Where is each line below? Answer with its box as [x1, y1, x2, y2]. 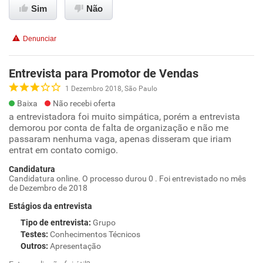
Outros [21, 241, 46, 251]
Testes [21, 230, 46, 239]
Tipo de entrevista [21, 218, 89, 227]
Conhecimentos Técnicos [50, 230, 140, 239]
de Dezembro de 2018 [9, 183, 87, 193]
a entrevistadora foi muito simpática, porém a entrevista [9, 111, 240, 122]
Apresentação [50, 241, 101, 251]
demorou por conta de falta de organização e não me [9, 122, 228, 133]
